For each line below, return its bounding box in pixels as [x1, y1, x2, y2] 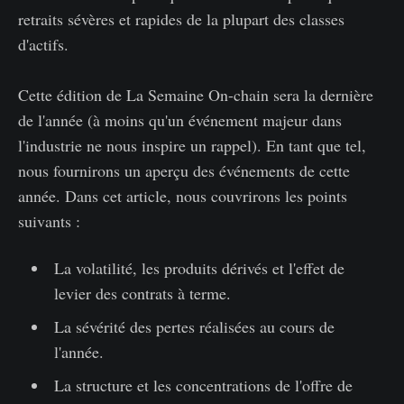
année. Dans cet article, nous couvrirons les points [18, 185, 347, 207]
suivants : [18, 210, 80, 233]
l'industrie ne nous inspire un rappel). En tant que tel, [18, 134, 366, 157]
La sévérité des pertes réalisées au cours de [53, 316, 335, 338]
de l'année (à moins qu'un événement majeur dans [18, 109, 342, 132]
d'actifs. [18, 33, 69, 56]
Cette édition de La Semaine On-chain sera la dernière [18, 84, 373, 106]
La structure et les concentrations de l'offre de [53, 374, 353, 397]
